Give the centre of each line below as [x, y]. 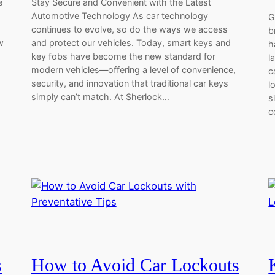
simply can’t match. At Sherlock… [100, 96]
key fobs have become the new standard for [123, 56]
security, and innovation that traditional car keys [130, 83]
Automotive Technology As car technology [119, 15]
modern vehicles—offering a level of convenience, [133, 69]
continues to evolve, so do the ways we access [129, 29]
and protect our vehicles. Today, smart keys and [131, 42]
